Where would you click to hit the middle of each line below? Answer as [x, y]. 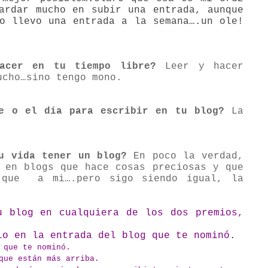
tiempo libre [112, 67]
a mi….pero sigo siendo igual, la [141, 179]
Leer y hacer [200, 67]
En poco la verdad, [185, 156]
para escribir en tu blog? [143, 112]
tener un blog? [81, 156]
